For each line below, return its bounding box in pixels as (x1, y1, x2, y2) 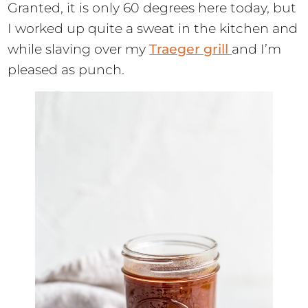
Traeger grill (149, 41, 232, 58)
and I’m (232, 41, 282, 58)
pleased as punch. (8, 62, 125, 78)
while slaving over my (8, 41, 150, 58)
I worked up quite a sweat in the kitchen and (8, 21, 298, 37)
